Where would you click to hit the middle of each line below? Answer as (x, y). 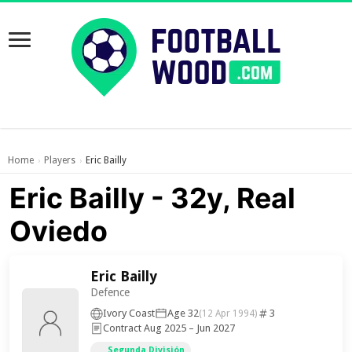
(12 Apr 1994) (228, 313)
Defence (110, 292)
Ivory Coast (129, 313)
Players (60, 160)
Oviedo (59, 231)
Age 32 (183, 313)
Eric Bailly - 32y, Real (153, 198)
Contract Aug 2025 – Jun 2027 (169, 328)
